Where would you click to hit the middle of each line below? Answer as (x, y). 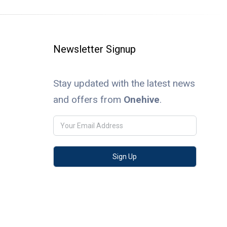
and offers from (88, 99)
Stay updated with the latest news (124, 83)
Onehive (141, 99)
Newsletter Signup (94, 49)
